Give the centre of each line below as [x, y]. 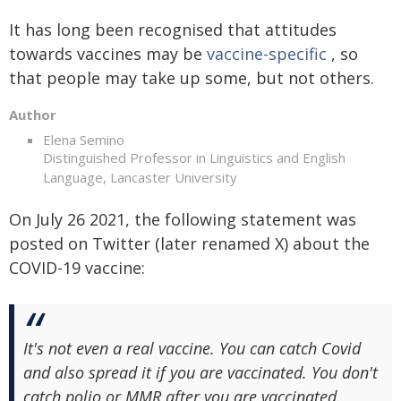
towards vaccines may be [108, 54]
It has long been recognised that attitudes [173, 30]
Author [33, 115]
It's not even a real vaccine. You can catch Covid [192, 348]
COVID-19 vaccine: [77, 267]
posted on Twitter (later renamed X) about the [189, 243]
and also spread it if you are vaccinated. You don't [200, 372]
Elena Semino [83, 140]
